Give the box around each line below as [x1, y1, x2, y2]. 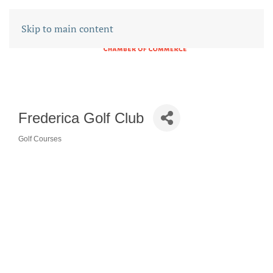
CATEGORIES [18, 142, 94, 154]
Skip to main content [21, 22, 113, 35]
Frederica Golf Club [18, 109, 144, 126]
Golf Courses [18, 135, 62, 143]
